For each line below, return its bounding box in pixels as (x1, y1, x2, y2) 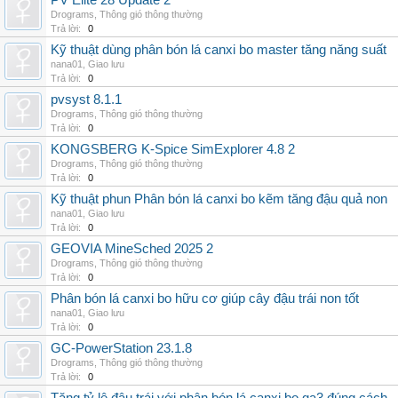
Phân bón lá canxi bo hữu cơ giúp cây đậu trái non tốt (51, 291, 359, 306)
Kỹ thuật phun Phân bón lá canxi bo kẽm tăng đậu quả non (51, 192, 387, 206)
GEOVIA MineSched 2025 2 (51, 242, 213, 256)
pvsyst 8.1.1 (51, 92, 122, 107)
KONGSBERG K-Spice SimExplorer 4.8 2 (51, 142, 295, 156)
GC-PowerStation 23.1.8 (51, 341, 192, 355)
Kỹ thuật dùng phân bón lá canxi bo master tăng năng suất (51, 43, 386, 57)
